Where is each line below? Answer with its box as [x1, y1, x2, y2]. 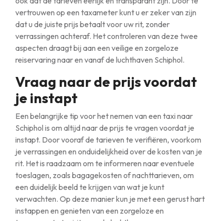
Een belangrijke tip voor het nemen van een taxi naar [15, 111, 193, 121]
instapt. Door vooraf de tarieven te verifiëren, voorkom [15, 135, 201, 145]
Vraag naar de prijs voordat [15, 73, 197, 90]
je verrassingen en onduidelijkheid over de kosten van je [15, 147, 202, 156]
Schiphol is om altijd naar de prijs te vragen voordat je [15, 123, 194, 133]
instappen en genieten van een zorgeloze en [15, 206, 164, 216]
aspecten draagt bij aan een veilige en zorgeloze [15, 43, 179, 53]
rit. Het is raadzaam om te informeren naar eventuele [15, 158, 194, 168]
